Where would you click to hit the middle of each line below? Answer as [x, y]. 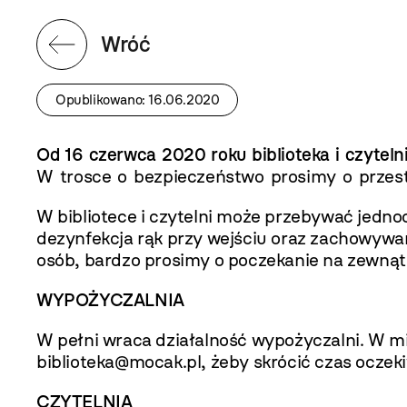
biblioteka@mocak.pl [119, 362]
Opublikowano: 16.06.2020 [138, 100]
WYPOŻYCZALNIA [110, 300]
